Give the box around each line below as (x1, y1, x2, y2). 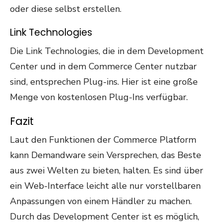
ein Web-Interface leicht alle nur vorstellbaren (10, 180, 201, 192)
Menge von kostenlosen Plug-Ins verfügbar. (10, 91, 188, 103)
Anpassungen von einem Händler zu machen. (10, 195, 192, 207)
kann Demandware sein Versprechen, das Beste (10, 149, 201, 161)
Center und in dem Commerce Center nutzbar (10, 60, 197, 72)
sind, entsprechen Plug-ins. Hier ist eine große (10, 76, 198, 88)
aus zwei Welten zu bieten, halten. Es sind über (10, 165, 203, 176)
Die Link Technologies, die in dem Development (10, 45, 204, 57)
